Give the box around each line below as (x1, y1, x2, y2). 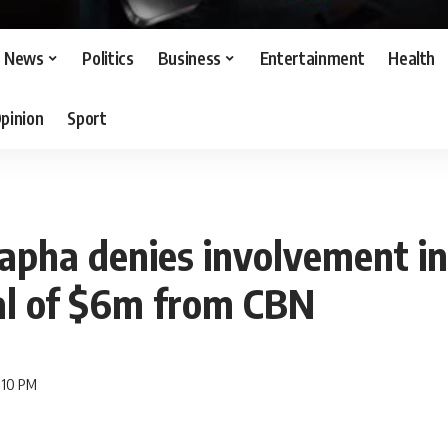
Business (157, 47, 221, 70)
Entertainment (259, 47, 365, 70)
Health (388, 47, 436, 70)
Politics (82, 47, 134, 70)
